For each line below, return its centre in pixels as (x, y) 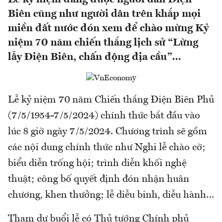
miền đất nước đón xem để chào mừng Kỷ (108, 29)
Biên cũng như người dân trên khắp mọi (104, 14)
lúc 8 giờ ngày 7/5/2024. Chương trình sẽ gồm (108, 132)
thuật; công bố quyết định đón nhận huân (99, 180)
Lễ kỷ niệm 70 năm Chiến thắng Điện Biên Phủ (111, 100)
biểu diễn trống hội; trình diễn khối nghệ (97, 164)
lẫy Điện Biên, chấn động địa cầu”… (95, 57)
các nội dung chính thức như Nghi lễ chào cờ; (107, 148)
